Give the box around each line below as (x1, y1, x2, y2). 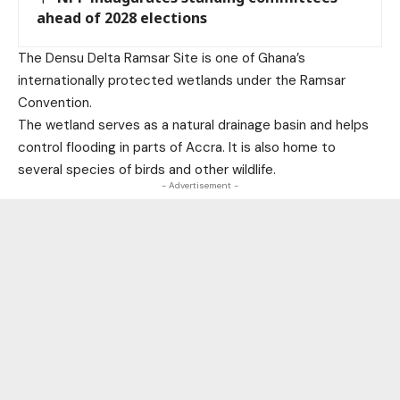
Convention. (18, 94, 92, 112)
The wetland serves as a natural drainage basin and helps (18, 116, 369, 135)
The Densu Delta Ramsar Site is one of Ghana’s (18, 49, 305, 68)
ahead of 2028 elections (37, 8, 207, 29)
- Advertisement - (162, 179, 238, 192)
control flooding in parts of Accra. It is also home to (18, 138, 336, 157)
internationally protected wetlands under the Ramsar (18, 71, 346, 90)
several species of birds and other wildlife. (18, 161, 276, 179)
